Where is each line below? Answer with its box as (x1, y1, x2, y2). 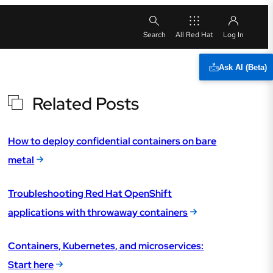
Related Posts (32, 92, 140, 116)
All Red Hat (175, 30, 213, 40)
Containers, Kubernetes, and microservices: (8, 239, 204, 253)
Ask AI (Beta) (218, 62, 267, 72)
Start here (8, 258, 54, 272)
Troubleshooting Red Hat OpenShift (8, 187, 172, 200)
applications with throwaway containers (8, 206, 188, 219)
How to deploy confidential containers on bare (8, 135, 217, 148)
